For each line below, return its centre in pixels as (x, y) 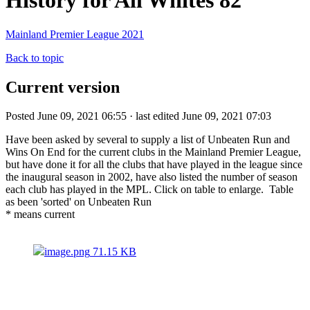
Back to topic (35, 57)
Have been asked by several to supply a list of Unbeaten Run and (148, 140)
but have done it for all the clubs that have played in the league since (154, 165)
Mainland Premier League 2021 (75, 34)
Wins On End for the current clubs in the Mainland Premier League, (153, 152)
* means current (42, 215)
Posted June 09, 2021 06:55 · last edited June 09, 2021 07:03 (138, 116)
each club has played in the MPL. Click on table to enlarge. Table (149, 190)
